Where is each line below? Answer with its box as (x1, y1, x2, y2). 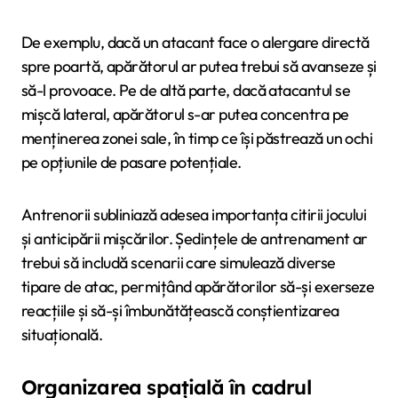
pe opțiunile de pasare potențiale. (21, 152, 242, 173)
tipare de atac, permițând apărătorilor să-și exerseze (21, 276, 375, 298)
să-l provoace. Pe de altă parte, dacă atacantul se (21, 80, 350, 101)
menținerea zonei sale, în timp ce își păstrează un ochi (21, 128, 373, 149)
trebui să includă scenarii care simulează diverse (21, 252, 336, 274)
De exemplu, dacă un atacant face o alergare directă (21, 32, 370, 53)
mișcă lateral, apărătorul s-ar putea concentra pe (21, 104, 349, 125)
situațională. (21, 324, 102, 346)
